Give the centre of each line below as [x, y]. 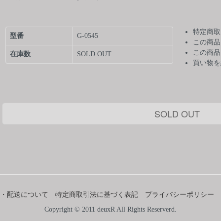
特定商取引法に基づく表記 [97, 194]
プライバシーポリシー [180, 194]
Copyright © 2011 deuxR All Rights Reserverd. [110, 209]
